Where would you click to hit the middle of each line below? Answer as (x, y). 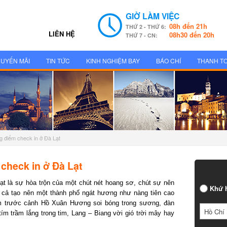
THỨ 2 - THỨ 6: (142, 27)
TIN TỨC (58, 61)
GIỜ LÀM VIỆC (149, 16)
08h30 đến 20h (187, 35)
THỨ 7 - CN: (138, 35)
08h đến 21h (183, 26)
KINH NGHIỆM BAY (113, 61)
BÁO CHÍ (168, 61)
